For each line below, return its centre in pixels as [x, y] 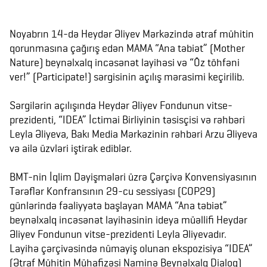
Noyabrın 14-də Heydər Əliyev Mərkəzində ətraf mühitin [132, 34]
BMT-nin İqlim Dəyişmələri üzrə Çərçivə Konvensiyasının [133, 177]
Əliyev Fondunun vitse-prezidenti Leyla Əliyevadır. [118, 234]
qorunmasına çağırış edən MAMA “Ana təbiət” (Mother [127, 48]
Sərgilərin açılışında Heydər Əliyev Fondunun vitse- [121, 105]
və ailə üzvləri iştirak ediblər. [71, 148]
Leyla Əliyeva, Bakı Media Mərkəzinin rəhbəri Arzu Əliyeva [133, 134]
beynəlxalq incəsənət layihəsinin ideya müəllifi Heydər [128, 220]
